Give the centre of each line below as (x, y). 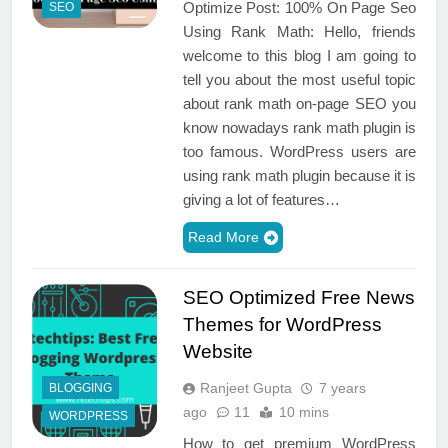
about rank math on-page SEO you (299, 103)
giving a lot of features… (261, 199)
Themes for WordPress (282, 324)
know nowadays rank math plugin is (299, 127)
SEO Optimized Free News (298, 297)
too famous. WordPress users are (299, 151)
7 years (342, 387)
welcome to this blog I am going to (299, 55)
